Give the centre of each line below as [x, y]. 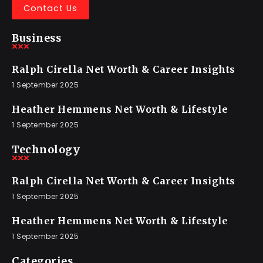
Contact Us [50, 9]
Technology [46, 150]
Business [36, 38]
